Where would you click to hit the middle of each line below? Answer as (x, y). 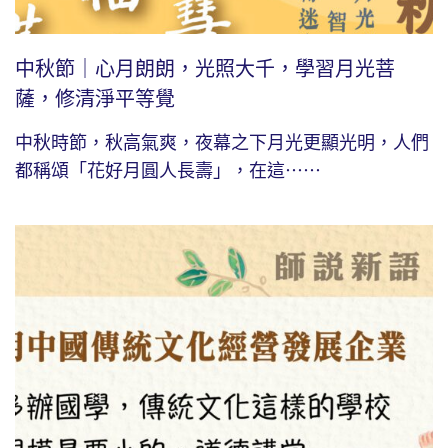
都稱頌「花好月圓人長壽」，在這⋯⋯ (168, 171)
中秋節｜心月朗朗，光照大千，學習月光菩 (205, 69)
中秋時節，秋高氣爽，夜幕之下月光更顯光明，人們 (222, 143)
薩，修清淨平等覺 (95, 99)
